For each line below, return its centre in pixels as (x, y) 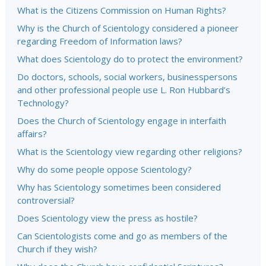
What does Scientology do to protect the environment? (130, 59)
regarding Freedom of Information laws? (100, 41)
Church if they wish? (57, 249)
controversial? (46, 200)
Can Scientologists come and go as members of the (122, 236)
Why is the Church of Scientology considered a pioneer (128, 28)
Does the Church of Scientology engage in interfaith (122, 121)
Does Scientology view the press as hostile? (107, 218)
